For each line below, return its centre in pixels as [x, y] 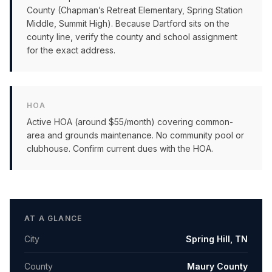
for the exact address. [71, 50]
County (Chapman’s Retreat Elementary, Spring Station [135, 10]
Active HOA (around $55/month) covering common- [130, 122]
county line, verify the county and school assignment [132, 37]
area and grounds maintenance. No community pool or [135, 135]
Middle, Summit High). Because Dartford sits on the [128, 23]
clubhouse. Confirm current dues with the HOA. [120, 148]
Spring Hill [208, 239]
